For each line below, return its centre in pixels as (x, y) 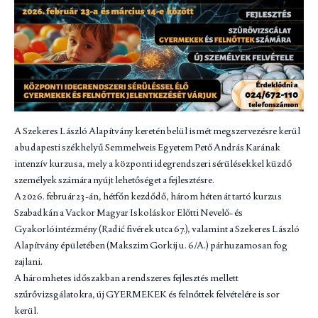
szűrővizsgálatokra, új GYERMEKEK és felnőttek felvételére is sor (147, 294)
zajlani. (28, 261)
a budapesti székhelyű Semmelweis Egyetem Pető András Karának (147, 147)
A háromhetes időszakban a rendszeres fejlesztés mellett (126, 277)
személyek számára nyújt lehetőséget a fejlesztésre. (114, 179)
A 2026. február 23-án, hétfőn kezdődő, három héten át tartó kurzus (148, 196)
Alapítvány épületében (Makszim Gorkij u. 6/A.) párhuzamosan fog (151, 245)
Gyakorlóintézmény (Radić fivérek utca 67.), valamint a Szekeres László (157, 228)
